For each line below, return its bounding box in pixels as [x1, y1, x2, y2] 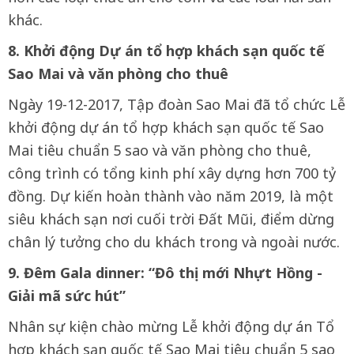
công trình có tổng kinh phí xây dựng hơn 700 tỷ [8, 164, 336, 183]
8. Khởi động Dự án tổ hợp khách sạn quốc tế [8, 41, 325, 60]
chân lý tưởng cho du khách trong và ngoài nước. [8, 232, 340, 251]
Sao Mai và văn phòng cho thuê [8, 64, 228, 83]
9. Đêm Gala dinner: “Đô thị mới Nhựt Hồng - [8, 263, 322, 282]
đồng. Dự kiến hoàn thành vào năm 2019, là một [8, 186, 333, 205]
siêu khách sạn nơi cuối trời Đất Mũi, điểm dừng [8, 209, 334, 228]
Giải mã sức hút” [8, 286, 126, 305]
